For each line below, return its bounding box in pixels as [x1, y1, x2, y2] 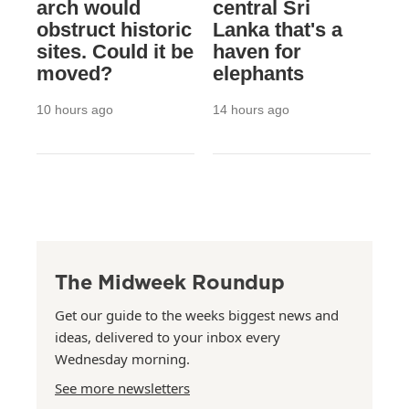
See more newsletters [55, 378, 190, 397]
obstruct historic [37, 17, 192, 41]
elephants [212, 61, 304, 85]
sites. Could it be [37, 39, 194, 63]
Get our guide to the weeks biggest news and [55, 305, 339, 324]
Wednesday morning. [55, 349, 190, 368]
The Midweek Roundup [55, 267, 285, 296]
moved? [37, 61, 112, 85]
